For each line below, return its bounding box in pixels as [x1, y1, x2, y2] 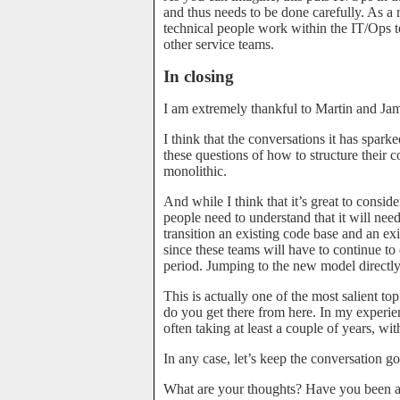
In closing [163, 67, 234, 86]
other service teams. [163, 37, 274, 52]
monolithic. [163, 163, 227, 179]
